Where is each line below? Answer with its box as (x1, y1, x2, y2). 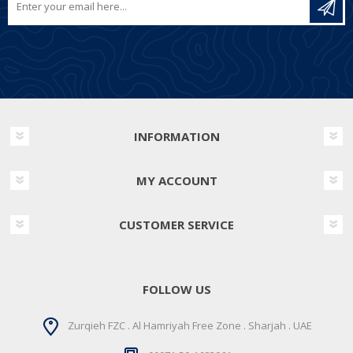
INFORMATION (133, 128, 220, 145)
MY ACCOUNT (136, 173, 217, 189)
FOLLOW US (142, 281, 211, 298)
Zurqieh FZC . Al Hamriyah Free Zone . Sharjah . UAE (68, 318, 312, 333)
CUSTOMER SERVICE (119, 217, 234, 233)
